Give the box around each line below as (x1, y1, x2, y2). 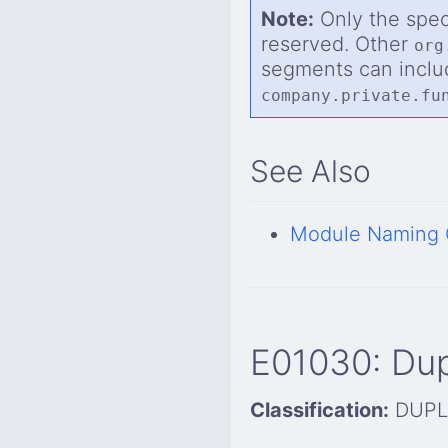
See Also (250, 152, 371, 189)
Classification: (250, 397, 389, 422)
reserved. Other (261, 32, 414, 57)
